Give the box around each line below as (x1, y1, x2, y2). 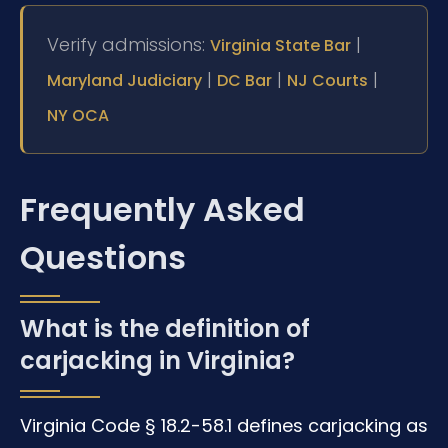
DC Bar (217, 69, 272, 93)
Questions (20, 235, 186, 281)
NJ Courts (287, 69, 368, 93)
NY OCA (47, 104, 109, 128)
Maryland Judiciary (47, 69, 202, 93)
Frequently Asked (20, 187, 305, 233)
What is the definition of (20, 312, 310, 346)
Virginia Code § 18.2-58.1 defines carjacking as (20, 413, 428, 439)
